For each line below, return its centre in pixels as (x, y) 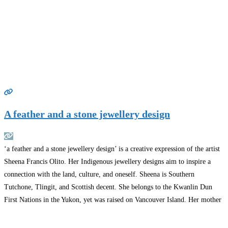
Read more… (36, 213)
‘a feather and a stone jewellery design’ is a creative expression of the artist (112, 149)
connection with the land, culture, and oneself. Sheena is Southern (99, 175)
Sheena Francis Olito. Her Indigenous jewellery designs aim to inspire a (107, 162)
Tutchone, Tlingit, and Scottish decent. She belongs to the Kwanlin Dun (108, 187)
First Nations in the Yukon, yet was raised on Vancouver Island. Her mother (113, 200)
